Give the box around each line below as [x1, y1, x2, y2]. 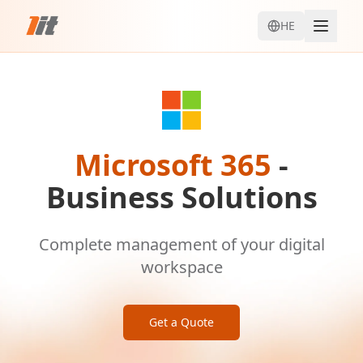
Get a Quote [149, 314, 214, 330]
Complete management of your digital [38, 233, 325, 255]
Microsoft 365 [75, 145, 271, 185]
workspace [140, 256, 223, 278]
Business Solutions [45, 177, 318, 217]
